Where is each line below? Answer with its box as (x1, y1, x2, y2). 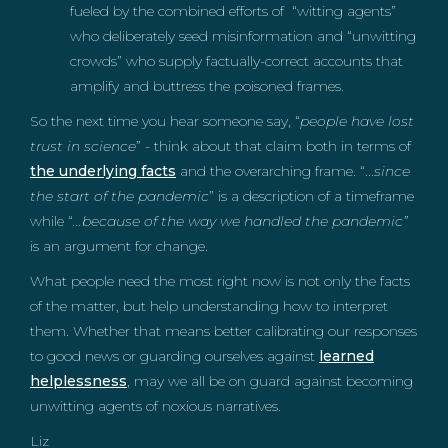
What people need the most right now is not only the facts (30, 272, 410, 290)
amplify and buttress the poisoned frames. (70, 77, 344, 95)
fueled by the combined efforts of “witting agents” (70, 2, 396, 20)
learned (319, 347, 374, 365)
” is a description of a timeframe (209, 187, 414, 205)
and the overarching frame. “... (176, 162, 374, 180)
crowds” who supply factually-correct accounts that (70, 52, 403, 70)
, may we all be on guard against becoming (127, 372, 413, 390)
